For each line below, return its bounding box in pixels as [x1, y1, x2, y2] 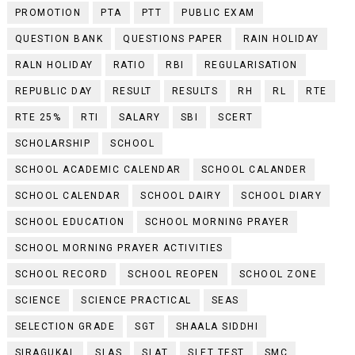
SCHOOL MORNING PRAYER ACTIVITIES [14, 242, 223, 254]
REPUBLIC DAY [14, 85, 93, 97]
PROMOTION [14, 6, 82, 18]
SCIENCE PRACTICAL [81, 294, 192, 306]
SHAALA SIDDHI [175, 320, 259, 332]
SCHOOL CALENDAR [14, 189, 121, 201]
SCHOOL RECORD [14, 268, 109, 280]
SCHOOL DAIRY [140, 189, 222, 201]
